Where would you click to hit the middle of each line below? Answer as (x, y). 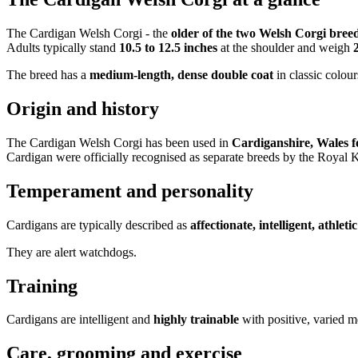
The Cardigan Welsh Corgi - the (89, 34)
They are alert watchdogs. (72, 252)
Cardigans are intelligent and (80, 320)
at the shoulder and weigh (285, 48)
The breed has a (48, 75)
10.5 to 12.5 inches (168, 48)
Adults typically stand (63, 48)
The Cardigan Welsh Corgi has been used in (119, 142)
